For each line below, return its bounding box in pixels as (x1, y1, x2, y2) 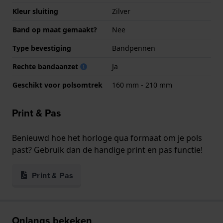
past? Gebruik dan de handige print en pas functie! (12, 144, 203, 156)
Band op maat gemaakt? (12, 25, 97, 35)
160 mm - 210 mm (112, 80, 172, 90)
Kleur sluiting (12, 6, 58, 16)
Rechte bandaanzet (12, 62, 80, 72)
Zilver (112, 6, 130, 16)
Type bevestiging (12, 43, 71, 53)
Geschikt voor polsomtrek (12, 80, 103, 90)
